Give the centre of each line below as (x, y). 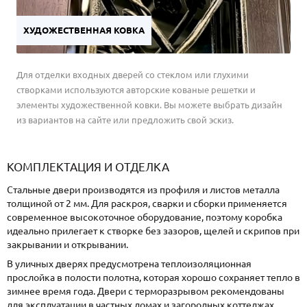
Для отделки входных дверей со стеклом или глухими (132, 74)
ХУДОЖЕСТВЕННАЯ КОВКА (84, 30)
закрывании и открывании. (67, 244)
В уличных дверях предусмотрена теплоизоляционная (129, 263)
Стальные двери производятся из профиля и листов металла (143, 189)
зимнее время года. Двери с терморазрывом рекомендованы (146, 291)
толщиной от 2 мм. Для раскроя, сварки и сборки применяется (147, 203)
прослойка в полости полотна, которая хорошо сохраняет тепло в (153, 277)
